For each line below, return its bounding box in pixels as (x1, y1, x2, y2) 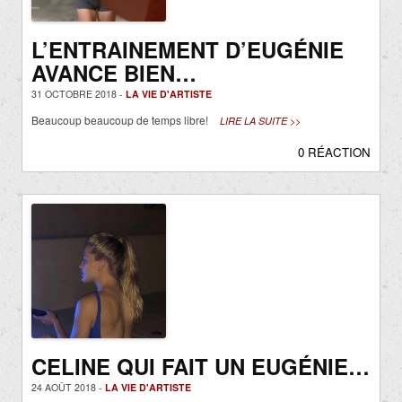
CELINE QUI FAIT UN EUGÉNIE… (31, 351, 370, 382)
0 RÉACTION (298, 144, 371, 162)
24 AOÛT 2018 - (31, 380, 105, 395)
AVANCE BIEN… (31, 57, 197, 89)
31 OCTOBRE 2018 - (31, 87, 126, 101)
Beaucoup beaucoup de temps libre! (31, 112, 211, 128)
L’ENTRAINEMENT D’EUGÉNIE (31, 34, 344, 66)
